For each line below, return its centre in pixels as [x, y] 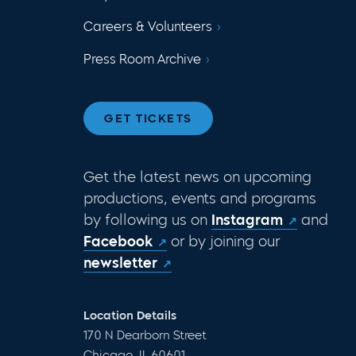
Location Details [130, 315]
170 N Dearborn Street [145, 335]
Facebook [118, 241]
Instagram [247, 220]
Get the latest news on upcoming [197, 177]
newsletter [120, 263]
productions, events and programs [200, 198]
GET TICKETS [148, 118]
